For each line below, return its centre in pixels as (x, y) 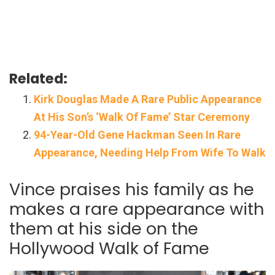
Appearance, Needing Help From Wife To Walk (150, 152)
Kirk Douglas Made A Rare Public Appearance (148, 99)
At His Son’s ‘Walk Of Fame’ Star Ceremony (142, 117)
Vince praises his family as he (132, 189)
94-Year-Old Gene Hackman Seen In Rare (137, 134)
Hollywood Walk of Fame (109, 248)
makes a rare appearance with (137, 209)
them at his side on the (104, 228)
